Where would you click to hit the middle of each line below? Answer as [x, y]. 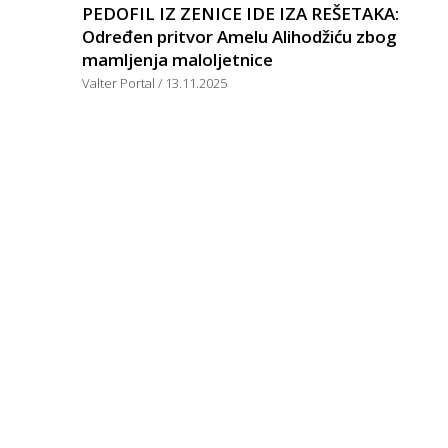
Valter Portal [120, 82]
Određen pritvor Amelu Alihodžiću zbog [239, 36]
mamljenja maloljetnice [177, 59]
